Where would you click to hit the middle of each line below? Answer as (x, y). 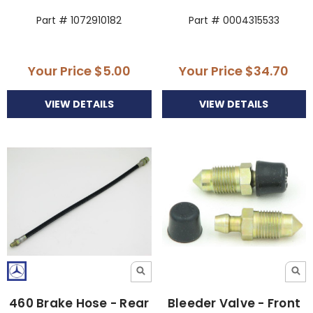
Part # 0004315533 (234, 20)
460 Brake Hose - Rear (79, 303)
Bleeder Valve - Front (234, 303)
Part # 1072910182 (79, 20)
